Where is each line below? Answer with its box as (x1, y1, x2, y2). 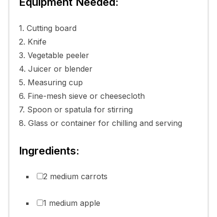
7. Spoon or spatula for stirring (18, 104, 133, 114)
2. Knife (18, 36, 46, 46)
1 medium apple (43, 198, 100, 208)
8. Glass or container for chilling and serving (18, 118, 182, 128)
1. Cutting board (18, 23, 77, 33)
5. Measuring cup (18, 77, 83, 87)
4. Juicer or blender (18, 63, 93, 74)
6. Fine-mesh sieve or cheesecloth (18, 91, 145, 101)
